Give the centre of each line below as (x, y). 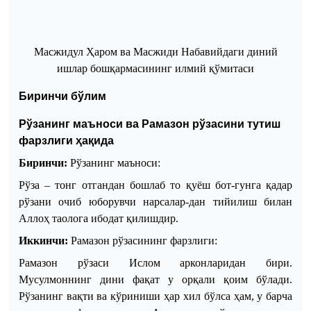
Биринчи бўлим (62, 96)
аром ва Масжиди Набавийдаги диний (186, 51)
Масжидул (60, 51)
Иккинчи (41, 240)
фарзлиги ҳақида (66, 140)
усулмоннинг (60, 279)
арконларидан (213, 262)
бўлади (273, 279)
